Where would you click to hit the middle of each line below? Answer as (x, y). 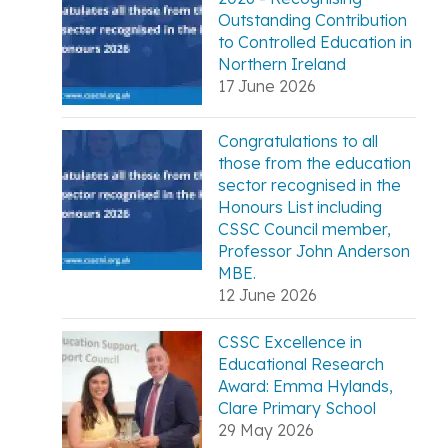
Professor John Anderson (314, 250)
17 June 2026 (267, 85)
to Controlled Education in (315, 41)
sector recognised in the (310, 184)
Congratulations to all (298, 140)
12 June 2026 (268, 294)
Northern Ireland (282, 63)
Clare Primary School (297, 407)
